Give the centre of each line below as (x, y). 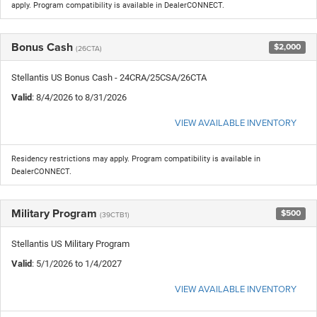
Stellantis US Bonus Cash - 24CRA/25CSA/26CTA (109, 77)
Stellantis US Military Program (70, 243)
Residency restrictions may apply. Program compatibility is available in (136, 158)
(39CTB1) (115, 214)
